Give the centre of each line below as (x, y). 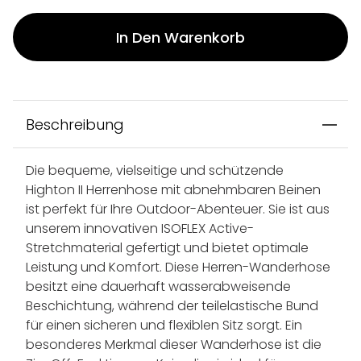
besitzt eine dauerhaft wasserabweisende (158, 287)
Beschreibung (75, 125)
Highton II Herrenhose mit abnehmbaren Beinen (173, 190)
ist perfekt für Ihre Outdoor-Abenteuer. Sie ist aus (178, 210)
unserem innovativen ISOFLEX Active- (140, 229)
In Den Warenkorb (180, 37)
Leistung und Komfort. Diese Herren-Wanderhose (178, 268)
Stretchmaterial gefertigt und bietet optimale (167, 248)
